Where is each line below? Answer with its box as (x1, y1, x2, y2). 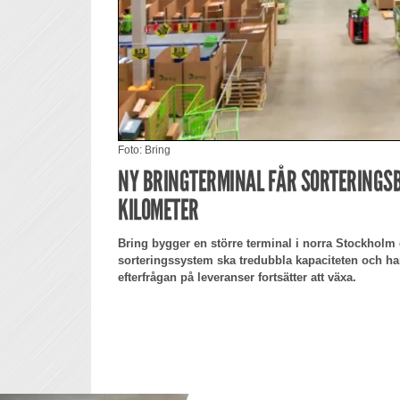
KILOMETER (118, 193, 199, 228)
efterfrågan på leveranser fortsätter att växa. (118, 270, 356, 284)
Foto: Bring (118, 144, 171, 157)
